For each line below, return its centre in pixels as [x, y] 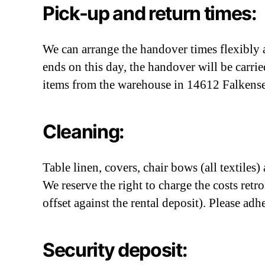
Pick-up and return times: [150, 13]
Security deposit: [115, 250]
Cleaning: [84, 132]
